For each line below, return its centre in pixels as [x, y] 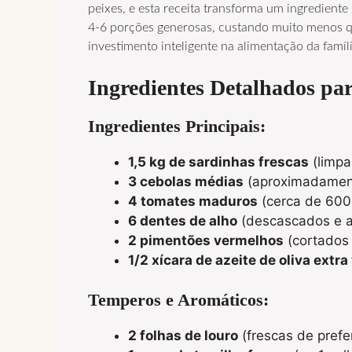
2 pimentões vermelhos [206, 240]
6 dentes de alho [183, 220]
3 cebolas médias [186, 181]
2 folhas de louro [183, 336]
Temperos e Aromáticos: [178, 300]
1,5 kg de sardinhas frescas [218, 161]
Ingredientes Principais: [177, 126]
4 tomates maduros [193, 201]
